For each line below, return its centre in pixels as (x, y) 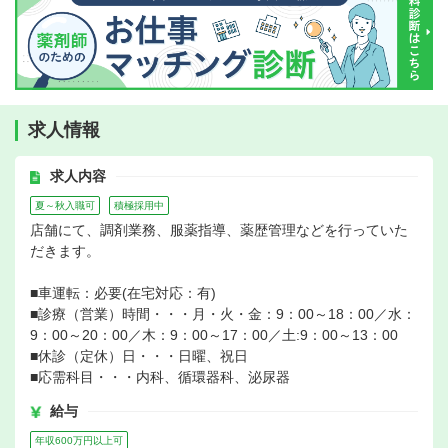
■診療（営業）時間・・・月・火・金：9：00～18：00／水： (223, 314)
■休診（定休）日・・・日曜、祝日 (139, 356)
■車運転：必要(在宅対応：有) (123, 293)
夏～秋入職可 (65, 206)
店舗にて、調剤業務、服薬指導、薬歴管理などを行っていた (219, 230)
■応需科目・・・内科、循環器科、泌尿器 (160, 377)
